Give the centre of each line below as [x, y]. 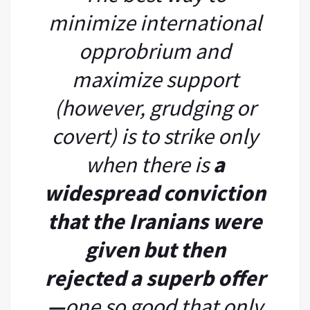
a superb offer [198, 278]
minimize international [155, 22]
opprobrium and [155, 51]
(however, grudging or [155, 108]
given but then [155, 249]
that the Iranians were [155, 221]
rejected [88, 278]
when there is [147, 164]
